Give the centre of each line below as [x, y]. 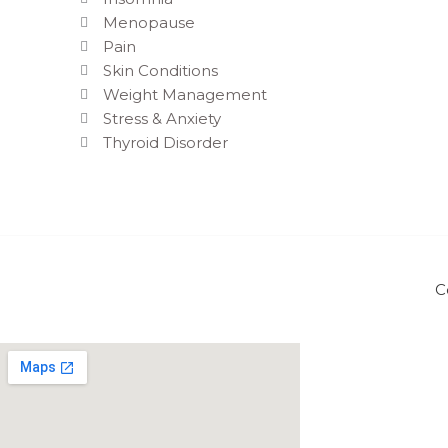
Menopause [148, 23]
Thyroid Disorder [165, 143]
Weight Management [184, 95]
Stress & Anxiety [161, 119]
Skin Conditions [160, 71]
